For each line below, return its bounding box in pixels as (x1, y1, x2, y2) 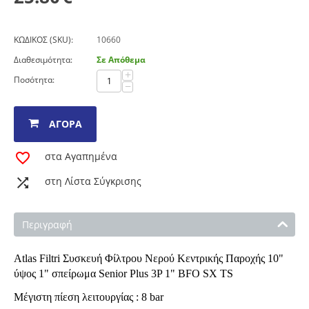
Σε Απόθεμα (97, 54, 146, 66)
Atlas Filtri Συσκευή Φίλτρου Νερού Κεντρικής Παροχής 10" (14, 252, 283, 264)
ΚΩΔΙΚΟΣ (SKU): (14, 34, 73, 46)
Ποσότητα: (14, 74, 54, 86)
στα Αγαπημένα (45, 150, 117, 163)
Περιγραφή (22, 218, 72, 231)
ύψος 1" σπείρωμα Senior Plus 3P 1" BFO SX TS (14, 268, 233, 279)
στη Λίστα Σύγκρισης (45, 175, 141, 188)
